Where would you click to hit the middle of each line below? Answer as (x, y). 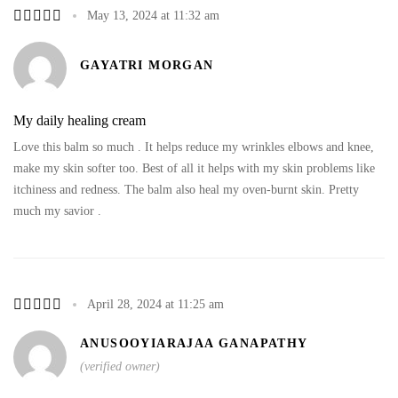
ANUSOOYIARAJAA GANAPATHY (194, 343)
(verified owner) (120, 366)
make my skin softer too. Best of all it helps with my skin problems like (194, 168)
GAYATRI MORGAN (147, 65)
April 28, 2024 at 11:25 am (155, 304)
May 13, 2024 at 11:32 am (153, 15)
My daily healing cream (80, 120)
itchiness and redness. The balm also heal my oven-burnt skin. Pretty (186, 189)
